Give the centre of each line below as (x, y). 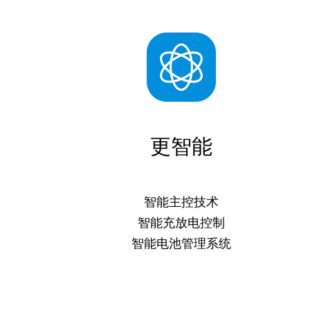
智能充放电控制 (181, 223)
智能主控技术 (181, 202)
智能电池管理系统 (181, 244)
